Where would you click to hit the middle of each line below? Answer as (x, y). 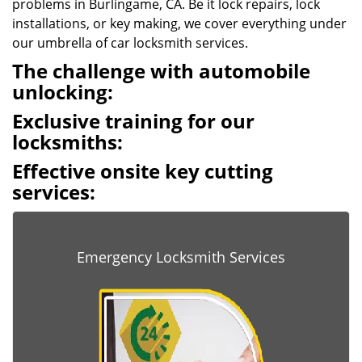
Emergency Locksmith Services (181, 257)
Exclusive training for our (133, 121)
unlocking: (63, 92)
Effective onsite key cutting (143, 171)
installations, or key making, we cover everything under (179, 23)
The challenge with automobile (161, 71)
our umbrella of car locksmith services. (130, 43)
